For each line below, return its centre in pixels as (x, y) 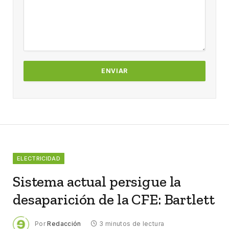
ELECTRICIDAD (39, 158)
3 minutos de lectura (132, 223)
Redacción (64, 223)
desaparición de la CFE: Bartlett (114, 199)
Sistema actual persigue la (97, 181)
